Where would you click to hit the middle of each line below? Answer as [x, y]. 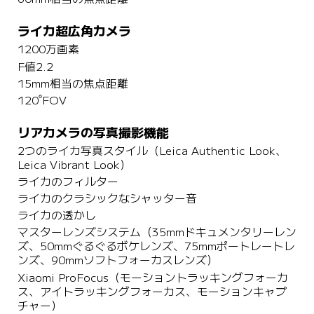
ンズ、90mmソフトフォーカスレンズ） [117, 261]
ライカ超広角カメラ [74, 32]
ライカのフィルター [68, 182]
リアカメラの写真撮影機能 [93, 133]
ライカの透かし [56, 216]
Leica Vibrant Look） [74, 165]
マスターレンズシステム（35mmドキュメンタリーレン [157, 233]
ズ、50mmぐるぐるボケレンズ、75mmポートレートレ [156, 247]
